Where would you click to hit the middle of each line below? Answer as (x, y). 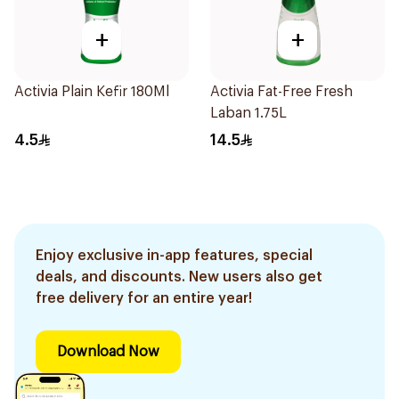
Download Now (108, 352)
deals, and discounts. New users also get (179, 277)
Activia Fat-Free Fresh (281, 92)
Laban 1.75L (248, 113)
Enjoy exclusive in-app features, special (174, 256)
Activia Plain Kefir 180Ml (92, 92)
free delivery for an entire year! (144, 298)
